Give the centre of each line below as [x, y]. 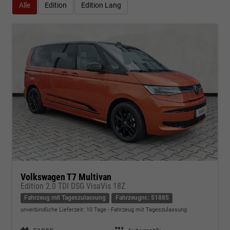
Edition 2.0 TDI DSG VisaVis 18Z [73, 186]
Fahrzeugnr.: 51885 [142, 198]
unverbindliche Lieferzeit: [53, 209]
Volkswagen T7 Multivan [66, 177]
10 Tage [96, 209]
